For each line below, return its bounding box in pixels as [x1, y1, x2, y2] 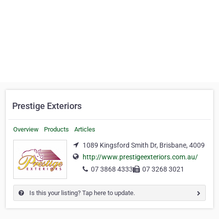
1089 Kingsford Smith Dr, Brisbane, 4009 [83, 141, 205, 149]
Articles [74, 126, 95, 133]
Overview [13, 126, 39, 133]
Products [44, 126, 69, 133]
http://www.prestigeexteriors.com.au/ [83, 153, 198, 161]
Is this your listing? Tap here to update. [28, 189, 135, 197]
